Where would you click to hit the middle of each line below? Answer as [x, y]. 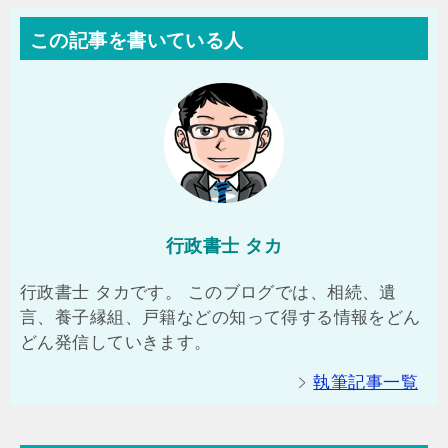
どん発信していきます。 [116, 343]
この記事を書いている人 [137, 41]
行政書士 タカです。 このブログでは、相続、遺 [208, 293]
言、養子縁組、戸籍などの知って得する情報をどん [220, 318]
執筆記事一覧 [365, 383]
